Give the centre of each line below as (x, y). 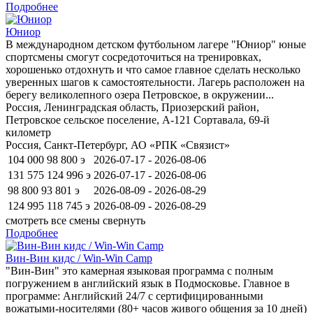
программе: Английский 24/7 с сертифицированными (134, 296)
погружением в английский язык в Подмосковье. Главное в (148, 283)
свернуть (124, 220)
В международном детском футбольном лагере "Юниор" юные (156, 44)
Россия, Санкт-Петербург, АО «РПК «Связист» (118, 145)
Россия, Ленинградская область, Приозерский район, (132, 107)
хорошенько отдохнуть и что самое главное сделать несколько (153, 69)
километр (28, 132)
